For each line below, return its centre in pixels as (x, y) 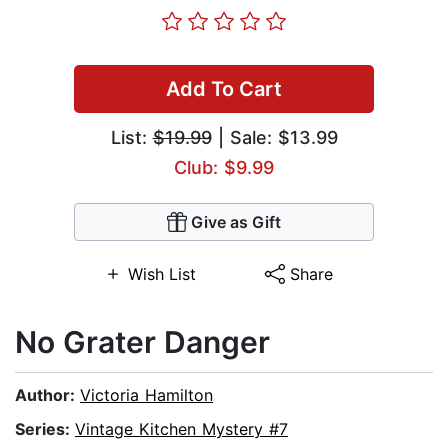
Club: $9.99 (224, 168)
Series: (45, 429)
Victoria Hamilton (146, 395)
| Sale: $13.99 (274, 138)
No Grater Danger (142, 342)
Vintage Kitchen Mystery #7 (181, 429)
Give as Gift (236, 222)
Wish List (161, 274)
